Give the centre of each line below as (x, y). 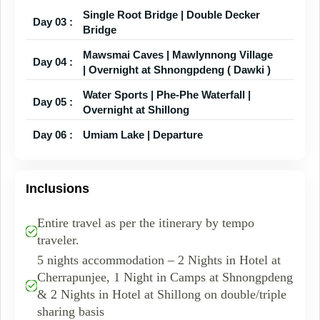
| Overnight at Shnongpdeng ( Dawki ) (177, 69)
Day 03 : (53, 22)
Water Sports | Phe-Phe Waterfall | (167, 94)
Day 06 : (53, 134)
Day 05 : (53, 102)
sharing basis (71, 311)
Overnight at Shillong (136, 109)
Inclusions (57, 188)
